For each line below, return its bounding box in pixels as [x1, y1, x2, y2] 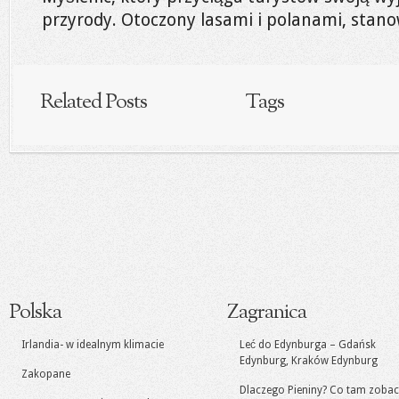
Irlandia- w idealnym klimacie [21, 338, 164, 351]
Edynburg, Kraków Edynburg [240, 354, 378, 367]
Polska [9, 297, 61, 328]
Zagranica [227, 297, 306, 328]
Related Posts [40, 87, 147, 118]
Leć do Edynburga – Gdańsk [240, 338, 376, 351]
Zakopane [21, 368, 70, 380]
